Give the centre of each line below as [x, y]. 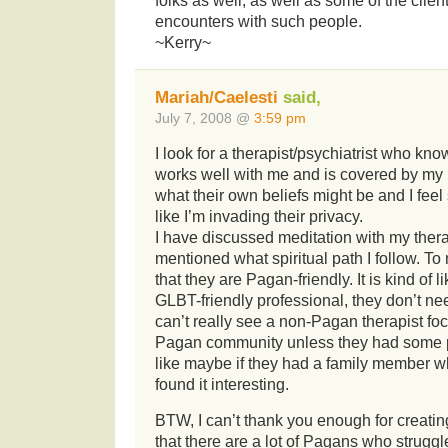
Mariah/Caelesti [216, 98]
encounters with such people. [258, 21]
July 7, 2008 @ [204, 118]
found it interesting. [222, 385]
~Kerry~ [183, 42]
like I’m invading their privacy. [259, 217]
